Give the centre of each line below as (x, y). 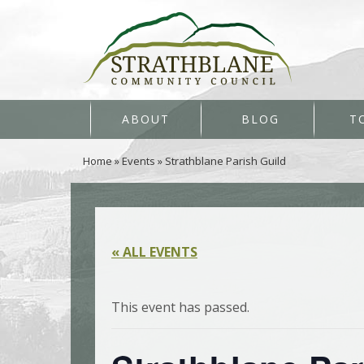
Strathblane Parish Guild (225, 161)
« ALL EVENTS (154, 252)
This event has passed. (180, 308)
